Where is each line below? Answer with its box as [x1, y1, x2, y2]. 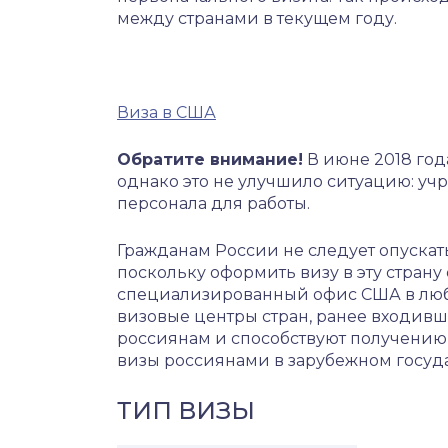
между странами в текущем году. [117, 9, 397, 28]
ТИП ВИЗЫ [117, 396, 255, 425]
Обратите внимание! [117, 150, 303, 169]
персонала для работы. [117, 194, 310, 213]
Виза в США [117, 103, 216, 122]
